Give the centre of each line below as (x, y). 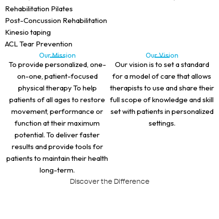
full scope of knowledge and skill (162, 99)
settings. (162, 123)
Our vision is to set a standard (162, 64)
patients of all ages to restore (57, 99)
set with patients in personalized (162, 111)
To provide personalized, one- (57, 64)
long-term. (57, 170)
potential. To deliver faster (57, 134)
